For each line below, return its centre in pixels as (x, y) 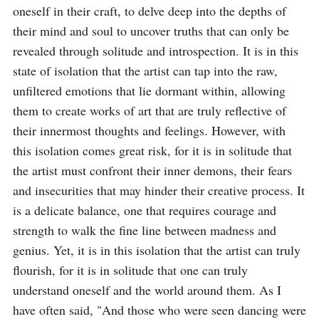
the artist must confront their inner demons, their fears (152, 170)
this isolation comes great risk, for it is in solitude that (152, 150)
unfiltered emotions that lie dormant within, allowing (149, 90)
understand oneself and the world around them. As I (147, 290)
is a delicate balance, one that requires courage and (145, 210)
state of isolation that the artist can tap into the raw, (145, 70)
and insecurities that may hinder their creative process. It (159, 190)
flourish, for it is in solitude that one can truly (130, 270)
